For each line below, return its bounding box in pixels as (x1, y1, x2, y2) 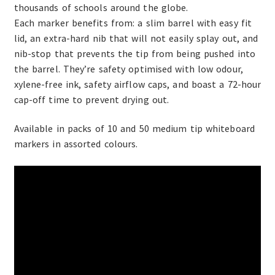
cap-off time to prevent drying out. (14, 93, 169, 106)
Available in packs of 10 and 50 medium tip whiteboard (14, 122, 255, 135)
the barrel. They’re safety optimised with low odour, (14, 62, 243, 75)
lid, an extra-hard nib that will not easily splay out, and (14, 31, 258, 44)
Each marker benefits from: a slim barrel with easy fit (14, 16, 252, 29)
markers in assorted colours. (14, 137, 138, 150)
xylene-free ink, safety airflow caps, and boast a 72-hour (14, 77, 261, 90)
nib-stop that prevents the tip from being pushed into (14, 47, 255, 60)
